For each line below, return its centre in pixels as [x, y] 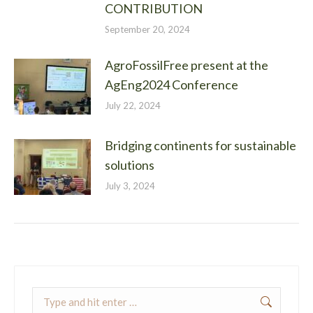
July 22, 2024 [133, 105]
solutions [130, 165]
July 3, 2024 [130, 185]
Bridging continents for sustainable [201, 145]
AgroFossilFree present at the [187, 65]
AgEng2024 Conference [172, 84]
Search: [49, 295]
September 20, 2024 [147, 29]
